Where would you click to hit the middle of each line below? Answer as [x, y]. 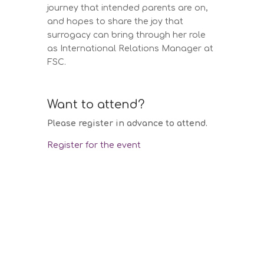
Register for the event [94, 145]
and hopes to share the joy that [115, 21]
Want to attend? [96, 104]
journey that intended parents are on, [128, 8]
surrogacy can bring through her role [127, 35]
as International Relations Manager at [131, 48]
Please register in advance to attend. [128, 123]
